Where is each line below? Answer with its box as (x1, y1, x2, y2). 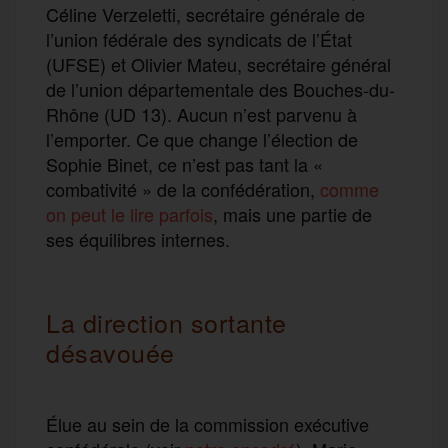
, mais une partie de (213, 200, 372, 227)
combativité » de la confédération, (46, 175, 320, 202)
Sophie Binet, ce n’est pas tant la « (46, 150, 323, 177)
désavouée (46, 333, 175, 370)
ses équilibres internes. (46, 225, 230, 252)
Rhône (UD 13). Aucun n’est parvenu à (46, 100, 357, 127)
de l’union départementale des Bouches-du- (46, 75, 395, 102)
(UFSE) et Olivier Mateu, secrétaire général (46, 50, 391, 77)
